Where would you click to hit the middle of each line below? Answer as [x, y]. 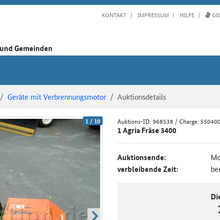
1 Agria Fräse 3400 [147, 130]
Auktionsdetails [142, 96]
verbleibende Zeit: [148, 169]
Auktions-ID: [135, 121]
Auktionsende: [142, 157]
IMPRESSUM [152, 14]
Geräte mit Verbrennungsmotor [57, 96]
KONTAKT [114, 14]
